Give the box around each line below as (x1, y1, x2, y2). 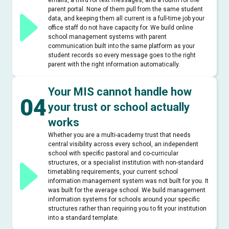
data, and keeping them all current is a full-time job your (48, 15, 204, 22)
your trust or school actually (48, 101, 190, 113)
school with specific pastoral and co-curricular (48, 150, 178, 157)
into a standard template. (48, 214, 119, 221)
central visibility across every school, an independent (48, 141, 198, 148)
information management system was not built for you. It (48, 177, 209, 185)
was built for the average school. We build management (48, 187, 205, 194)
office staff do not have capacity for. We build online (48, 24, 193, 31)
